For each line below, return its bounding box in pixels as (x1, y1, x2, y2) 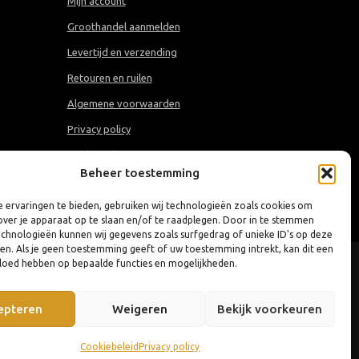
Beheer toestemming (80, 166, 200, 179)
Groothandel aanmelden (67, 21, 180, 32)
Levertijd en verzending (67, 46, 177, 58)
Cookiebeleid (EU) (67, 149, 151, 160)
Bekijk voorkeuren (217, 301, 323, 316)
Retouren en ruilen (67, 72, 152, 83)
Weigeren (112, 301, 168, 316)
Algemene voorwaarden (67, 98, 180, 109)
